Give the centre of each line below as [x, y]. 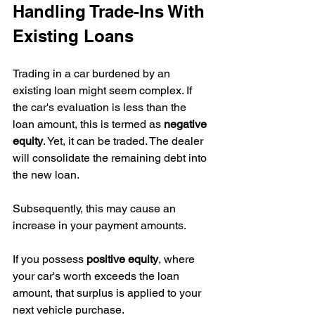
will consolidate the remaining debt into [111, 158]
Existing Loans [73, 36]
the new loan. [46, 175]
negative [187, 124]
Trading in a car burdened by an [93, 74]
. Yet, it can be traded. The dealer [124, 141]
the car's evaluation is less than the [101, 108]
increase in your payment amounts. [99, 226]
